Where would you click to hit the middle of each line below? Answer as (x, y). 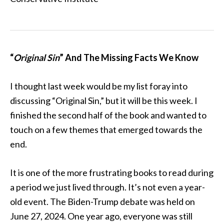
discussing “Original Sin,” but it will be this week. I (104, 100)
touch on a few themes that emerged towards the (106, 129)
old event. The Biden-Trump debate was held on (102, 201)
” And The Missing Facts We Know (129, 57)
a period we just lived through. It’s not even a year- (107, 187)
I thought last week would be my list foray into (99, 86)
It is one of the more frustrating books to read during (112, 172)
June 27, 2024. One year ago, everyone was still (101, 216)
